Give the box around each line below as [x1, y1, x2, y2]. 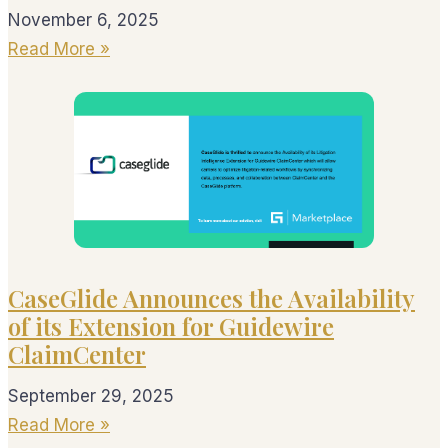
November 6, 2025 [8, 9, 159, 30]
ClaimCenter [8, 338, 146, 371]
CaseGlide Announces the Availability [8, 282, 415, 315]
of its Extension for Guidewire [8, 310, 334, 343]
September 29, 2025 [8, 386, 174, 406]
